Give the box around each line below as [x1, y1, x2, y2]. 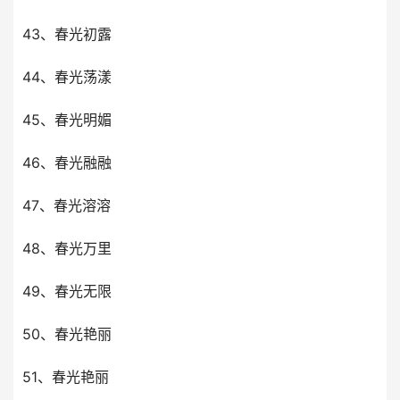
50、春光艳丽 [22, 325, 112, 343]
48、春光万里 [22, 239, 112, 257]
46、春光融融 [22, 154, 112, 171]
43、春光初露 [22, 25, 112, 43]
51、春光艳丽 [22, 368, 109, 386]
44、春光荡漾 [22, 68, 112, 86]
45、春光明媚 [22, 111, 112, 129]
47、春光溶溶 [22, 196, 111, 214]
